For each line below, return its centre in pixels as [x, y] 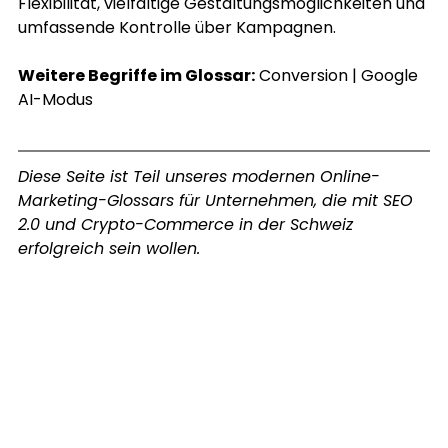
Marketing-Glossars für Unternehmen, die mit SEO [217, 201]
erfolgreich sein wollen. [111, 249]
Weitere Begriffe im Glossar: [136, 76]
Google [391, 76]
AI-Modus [55, 100]
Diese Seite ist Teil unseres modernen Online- [198, 177]
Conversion [303, 76]
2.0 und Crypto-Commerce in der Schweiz [187, 225]
